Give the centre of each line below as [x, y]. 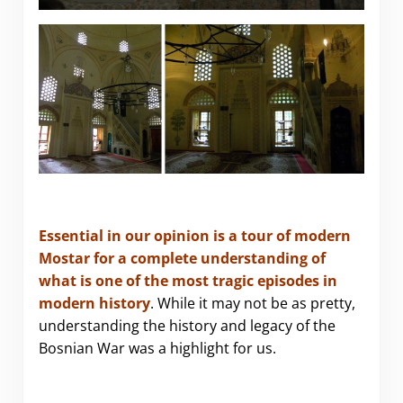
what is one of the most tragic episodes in [188, 281]
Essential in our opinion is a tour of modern [194, 236]
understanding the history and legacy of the [187, 326]
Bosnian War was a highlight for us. [157, 349]
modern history [94, 304]
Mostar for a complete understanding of [182, 259]
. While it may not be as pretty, [252, 304]
